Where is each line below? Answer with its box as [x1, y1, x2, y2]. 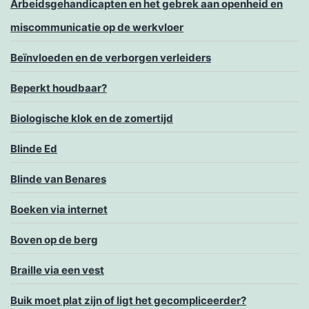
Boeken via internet [10, 203, 108, 217]
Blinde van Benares [10, 172, 106, 186]
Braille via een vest [10, 263, 104, 277]
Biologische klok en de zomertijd [10, 112, 173, 126]
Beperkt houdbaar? [10, 81, 107, 95]
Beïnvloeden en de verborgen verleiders [10, 51, 211, 65]
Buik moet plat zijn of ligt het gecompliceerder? [10, 294, 246, 308]
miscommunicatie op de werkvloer [10, 21, 183, 34]
